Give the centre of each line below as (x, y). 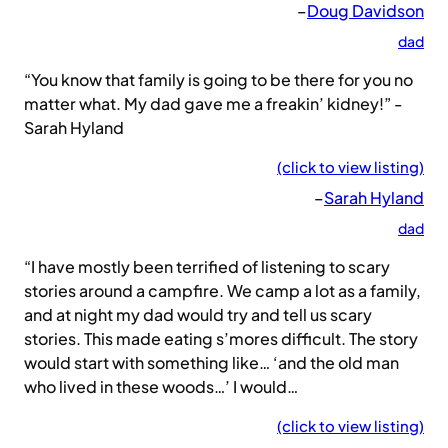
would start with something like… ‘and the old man (211, 363)
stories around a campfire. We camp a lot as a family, (222, 291)
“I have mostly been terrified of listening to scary (207, 267)
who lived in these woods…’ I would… (161, 387)
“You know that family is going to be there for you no (218, 80)
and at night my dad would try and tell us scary (198, 315)
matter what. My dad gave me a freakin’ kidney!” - (213, 104)
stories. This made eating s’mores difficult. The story (221, 339)
